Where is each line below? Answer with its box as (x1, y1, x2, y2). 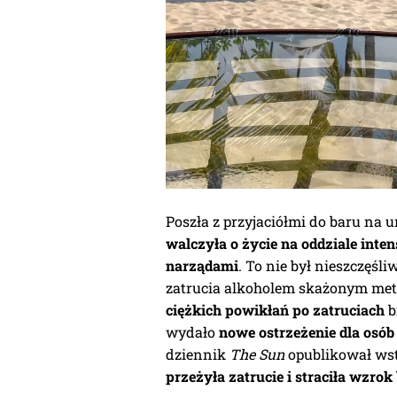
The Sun (230, 345, 284, 364)
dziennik (166, 345, 230, 364)
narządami (166, 256, 238, 276)
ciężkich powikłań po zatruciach (166, 300, 385, 320)
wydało (166, 323, 219, 342)
